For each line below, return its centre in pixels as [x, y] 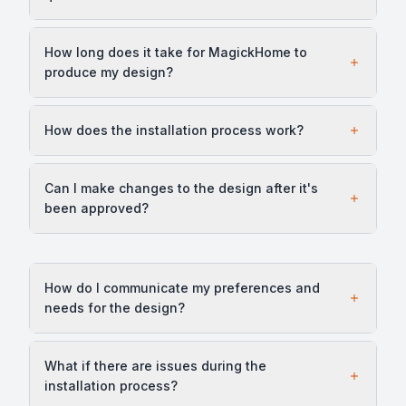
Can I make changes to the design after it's [181, 188]
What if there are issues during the [155, 366]
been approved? [97, 208]
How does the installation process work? [174, 130]
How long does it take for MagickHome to [176, 53]
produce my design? [109, 72]
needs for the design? [115, 308]
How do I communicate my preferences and [182, 288]
